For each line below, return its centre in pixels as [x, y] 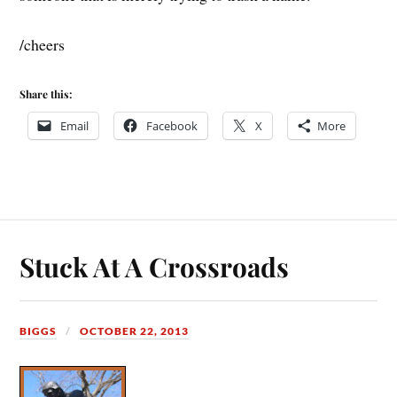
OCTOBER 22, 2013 [135, 331]
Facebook [172, 126]
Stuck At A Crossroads [155, 267]
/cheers [43, 45]
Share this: [46, 94]
